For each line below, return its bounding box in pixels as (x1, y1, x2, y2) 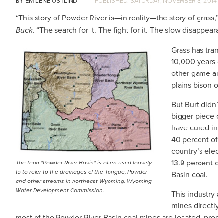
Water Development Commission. (16, 186, 104, 195)
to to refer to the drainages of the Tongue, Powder (16, 167, 147, 177)
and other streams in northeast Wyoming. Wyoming (16, 177, 152, 186)
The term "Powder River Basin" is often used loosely (16, 158, 152, 167)
